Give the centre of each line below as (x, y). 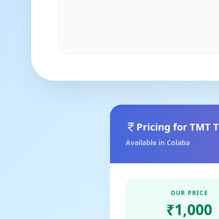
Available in (146, 142)
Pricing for (163, 127)
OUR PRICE (189, 193)
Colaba (178, 142)
